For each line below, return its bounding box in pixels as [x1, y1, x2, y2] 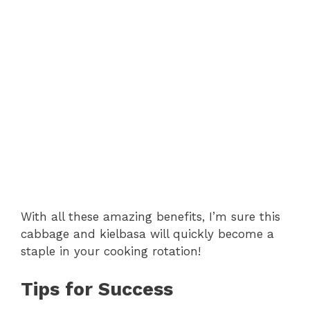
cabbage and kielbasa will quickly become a [21, 227, 274, 241]
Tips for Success [21, 277, 173, 300]
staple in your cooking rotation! [21, 244, 201, 259]
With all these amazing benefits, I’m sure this [21, 210, 280, 224]
